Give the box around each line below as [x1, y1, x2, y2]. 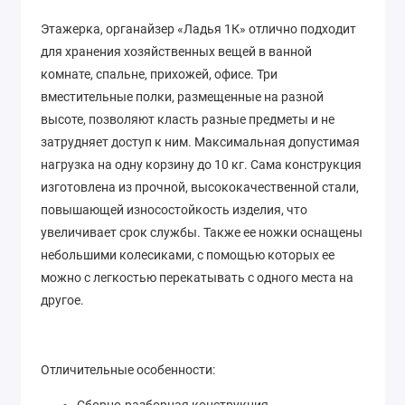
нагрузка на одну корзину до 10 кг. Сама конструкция [41, 157, 362, 173]
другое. [41, 293, 84, 308]
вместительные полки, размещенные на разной [41, 89, 324, 105]
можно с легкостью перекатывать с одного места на [41, 270, 353, 286]
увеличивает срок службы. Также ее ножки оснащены [41, 225, 363, 240]
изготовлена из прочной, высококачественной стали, [41, 180, 359, 195]
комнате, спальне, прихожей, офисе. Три [41, 67, 278, 82]
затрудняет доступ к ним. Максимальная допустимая [41, 135, 360, 150]
